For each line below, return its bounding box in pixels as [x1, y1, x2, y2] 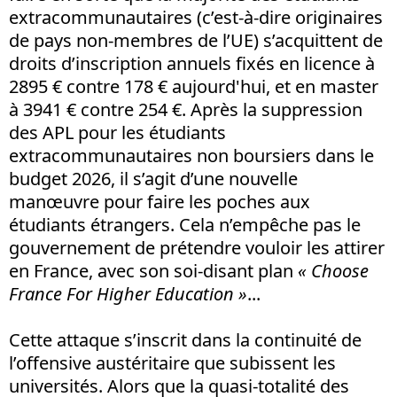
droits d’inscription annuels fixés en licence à [9, 51, 375, 75]
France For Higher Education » [9, 281, 247, 306]
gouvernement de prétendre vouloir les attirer [9, 235, 385, 260]
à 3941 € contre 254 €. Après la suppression [9, 97, 362, 121]
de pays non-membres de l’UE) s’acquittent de [9, 27, 383, 52]
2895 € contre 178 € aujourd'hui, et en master [9, 74, 378, 98]
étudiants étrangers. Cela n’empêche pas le [9, 212, 361, 237]
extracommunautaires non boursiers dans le [9, 143, 374, 167]
